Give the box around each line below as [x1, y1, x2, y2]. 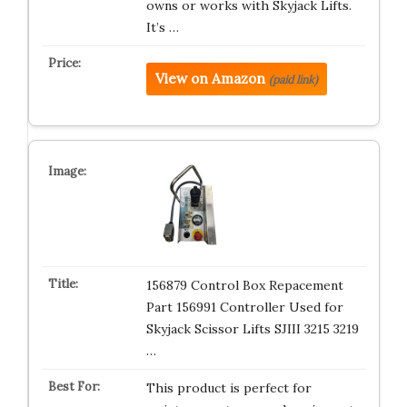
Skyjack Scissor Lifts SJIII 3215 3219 [145, 321, 359, 337]
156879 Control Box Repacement [145, 277, 343, 293]
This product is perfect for [145, 380, 312, 396]
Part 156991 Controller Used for [145, 299, 343, 315]
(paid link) [268, 73, 318, 86]
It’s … [145, 19, 179, 35]
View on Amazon [154, 70, 265, 87]
